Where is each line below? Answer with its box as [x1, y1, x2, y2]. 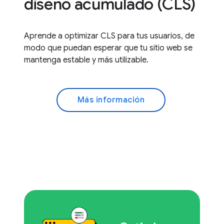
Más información [77, 94, 145, 105]
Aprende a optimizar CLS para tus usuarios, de [24, 30, 194, 41]
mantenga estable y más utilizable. [24, 54, 148, 65]
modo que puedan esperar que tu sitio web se [24, 42, 192, 53]
